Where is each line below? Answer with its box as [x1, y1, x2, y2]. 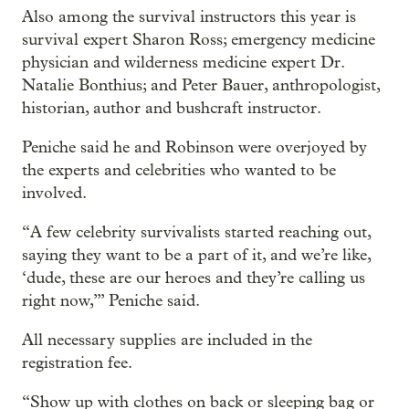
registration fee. [22, 353, 132, 373]
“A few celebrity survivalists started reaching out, [22, 223, 371, 243]
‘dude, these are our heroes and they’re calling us [22, 268, 365, 288]
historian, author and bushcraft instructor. [22, 99, 321, 119]
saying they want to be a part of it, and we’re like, [22, 246, 371, 266]
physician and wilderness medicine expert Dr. [22, 53, 344, 73]
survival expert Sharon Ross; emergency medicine [22, 30, 375, 50]
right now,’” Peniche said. [22, 291, 200, 311]
